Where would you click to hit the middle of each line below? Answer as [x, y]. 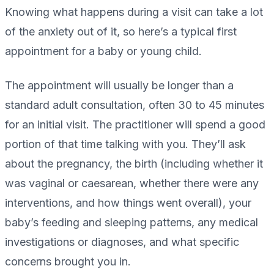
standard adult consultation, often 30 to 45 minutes [135, 105]
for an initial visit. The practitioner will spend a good [135, 125]
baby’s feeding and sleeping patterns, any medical [131, 223]
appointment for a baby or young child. [103, 51]
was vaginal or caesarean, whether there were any [132, 183]
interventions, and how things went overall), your [128, 203]
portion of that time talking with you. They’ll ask [125, 144]
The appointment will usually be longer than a [119, 86]
